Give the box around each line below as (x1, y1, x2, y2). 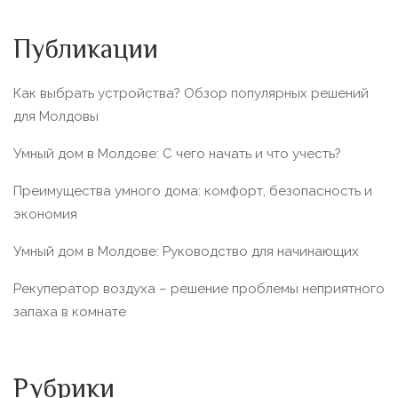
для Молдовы (13, 108, 99, 124)
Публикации (13, 30, 158, 72)
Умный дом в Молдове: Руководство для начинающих (13, 243, 359, 259)
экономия (13, 206, 77, 222)
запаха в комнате (13, 304, 126, 320)
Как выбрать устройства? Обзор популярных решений (13, 85, 369, 101)
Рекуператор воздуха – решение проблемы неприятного (13, 281, 385, 297)
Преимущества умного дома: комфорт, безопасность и (13, 183, 372, 199)
